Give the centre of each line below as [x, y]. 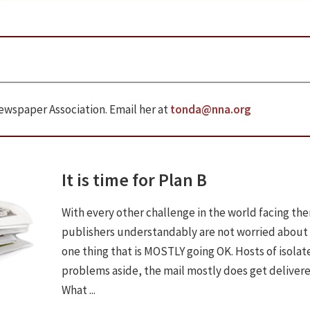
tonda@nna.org [211, 109]
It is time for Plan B [134, 180]
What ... [79, 290]
